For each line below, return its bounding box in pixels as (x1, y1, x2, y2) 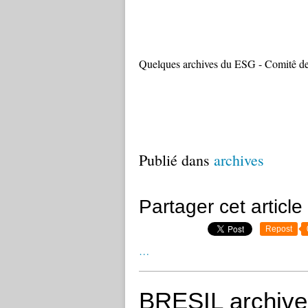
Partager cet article (139, 196, 302, 217)
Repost (265, 224, 292, 234)
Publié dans (139, 150, 210, 170)
